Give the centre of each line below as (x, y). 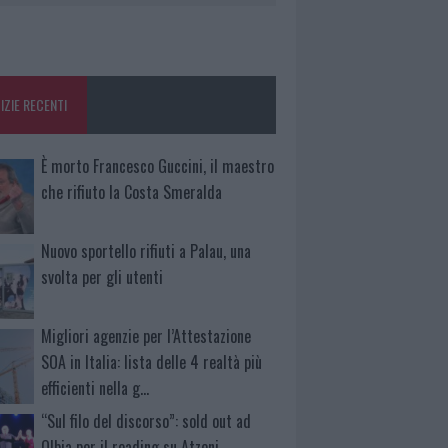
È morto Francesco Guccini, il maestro (158, 166)
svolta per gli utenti (102, 277)
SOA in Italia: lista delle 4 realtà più (152, 362)
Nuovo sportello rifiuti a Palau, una (146, 251)
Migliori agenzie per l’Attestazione (146, 336)
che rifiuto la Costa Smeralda (132, 192)
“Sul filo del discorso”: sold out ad (146, 420)
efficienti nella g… (95, 388)
